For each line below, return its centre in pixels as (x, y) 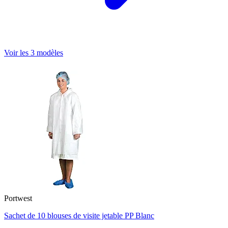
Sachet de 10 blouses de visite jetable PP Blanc (79, 216)
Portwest (18, 198)
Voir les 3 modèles (34, 52)
